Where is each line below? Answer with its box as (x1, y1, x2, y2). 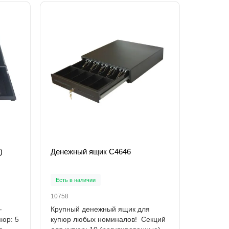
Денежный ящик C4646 (50, 147, 131, 156)
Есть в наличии (55, 176, 96, 183)
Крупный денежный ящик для (50, 204, 150, 213)
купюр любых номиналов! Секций (50, 215, 166, 223)
